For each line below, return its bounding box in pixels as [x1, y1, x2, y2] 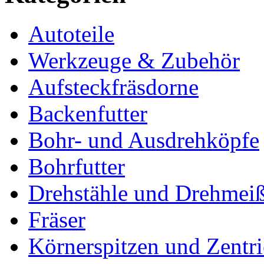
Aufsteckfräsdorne [28, 74, 199, 100]
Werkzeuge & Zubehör [28, 47, 240, 73]
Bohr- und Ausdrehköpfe [28, 127, 259, 153]
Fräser [28, 206, 85, 232]
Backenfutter [28, 100, 147, 126]
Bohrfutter [28, 153, 125, 179]
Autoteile [28, 21, 114, 47]
